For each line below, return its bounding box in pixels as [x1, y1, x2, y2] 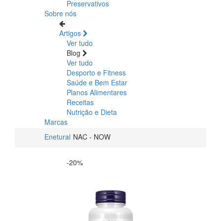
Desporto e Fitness [67, 67, 126, 77]
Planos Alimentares [67, 87, 127, 97]
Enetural [44, 131, 71, 142]
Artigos [59, 28, 83, 38]
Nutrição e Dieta [67, 107, 117, 117]
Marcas [44, 116, 68, 127]
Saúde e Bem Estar [67, 77, 127, 87]
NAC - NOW [73, 131, 110, 142]
